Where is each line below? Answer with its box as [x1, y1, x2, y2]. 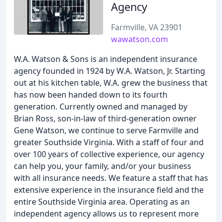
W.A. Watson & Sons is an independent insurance [14, 54, 197, 64]
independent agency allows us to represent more [14, 208, 199, 219]
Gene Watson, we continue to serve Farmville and [14, 125, 199, 136]
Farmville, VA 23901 [111, 22, 182, 33]
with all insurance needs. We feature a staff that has [14, 172, 208, 183]
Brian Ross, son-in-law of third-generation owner [14, 113, 197, 124]
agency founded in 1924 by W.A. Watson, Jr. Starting [14, 65, 205, 76]
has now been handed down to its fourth [14, 89, 167, 100]
